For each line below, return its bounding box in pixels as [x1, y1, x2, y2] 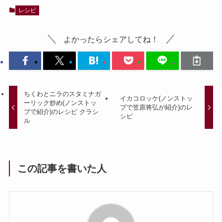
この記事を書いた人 [17, 163, 107, 174]
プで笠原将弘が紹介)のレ [119, 103, 193, 111]
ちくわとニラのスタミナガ [24, 90, 102, 98]
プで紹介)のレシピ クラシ [24, 108, 99, 115]
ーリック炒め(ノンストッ [24, 99, 97, 107]
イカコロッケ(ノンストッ [119, 94, 193, 102]
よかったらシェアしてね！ [63, 35, 159, 44]
